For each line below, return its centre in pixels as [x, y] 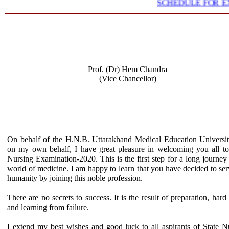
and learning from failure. [48, 207]
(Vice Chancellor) [128, 78]
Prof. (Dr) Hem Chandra [128, 69]
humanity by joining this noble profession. [75, 178]
